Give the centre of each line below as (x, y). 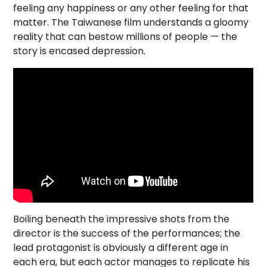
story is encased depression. (80, 51)
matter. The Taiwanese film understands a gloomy (131, 22)
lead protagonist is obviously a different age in (121, 248)
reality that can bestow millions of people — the (125, 37)
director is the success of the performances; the (127, 234)
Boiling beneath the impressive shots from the (122, 219)
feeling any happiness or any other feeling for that (131, 8)
